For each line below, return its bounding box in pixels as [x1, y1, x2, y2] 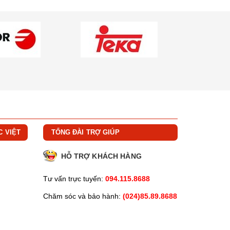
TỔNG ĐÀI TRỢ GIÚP [51, 128, 120, 136]
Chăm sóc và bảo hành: [43, 191, 121, 200]
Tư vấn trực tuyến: [43, 174, 103, 183]
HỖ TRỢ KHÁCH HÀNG [61, 151, 142, 160]
